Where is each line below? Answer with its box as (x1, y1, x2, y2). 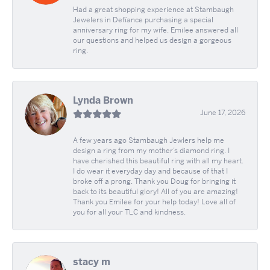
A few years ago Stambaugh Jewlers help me (73, 136, 224, 146)
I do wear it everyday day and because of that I (73, 166, 228, 177)
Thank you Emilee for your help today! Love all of (73, 197, 236, 207)
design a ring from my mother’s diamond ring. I (73, 146, 230, 156)
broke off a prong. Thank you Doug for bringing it (73, 177, 236, 187)
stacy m (73, 256, 110, 269)
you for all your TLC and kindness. (73, 207, 186, 218)
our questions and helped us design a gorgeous (73, 36, 231, 46)
